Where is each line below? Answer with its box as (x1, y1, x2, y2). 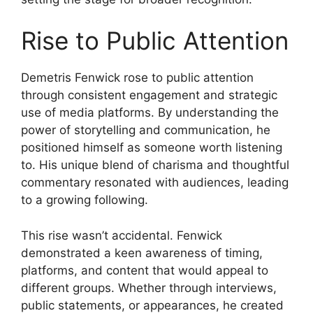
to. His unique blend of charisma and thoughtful (21, 158, 289, 173)
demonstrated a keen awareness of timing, (21, 245, 263, 260)
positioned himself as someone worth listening (21, 140, 282, 155)
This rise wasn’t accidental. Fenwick (21, 228, 222, 242)
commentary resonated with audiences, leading (21, 175, 289, 190)
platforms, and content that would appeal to (21, 263, 268, 277)
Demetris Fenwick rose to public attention (21, 71, 254, 85)
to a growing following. (21, 193, 148, 208)
